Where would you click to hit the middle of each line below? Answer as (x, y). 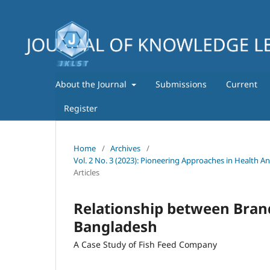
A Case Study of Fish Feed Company (145, 244)
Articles (86, 172)
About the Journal (92, 84)
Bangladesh (115, 226)
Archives (125, 148)
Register (81, 108)
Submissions (181, 84)
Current (241, 84)
